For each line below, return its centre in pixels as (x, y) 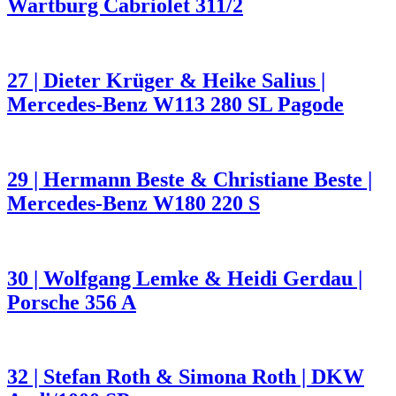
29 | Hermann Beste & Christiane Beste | (190, 179)
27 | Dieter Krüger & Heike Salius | (166, 80)
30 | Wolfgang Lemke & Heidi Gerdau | (185, 278)
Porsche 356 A (72, 302)
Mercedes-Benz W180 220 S (133, 203)
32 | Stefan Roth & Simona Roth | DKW (186, 377)
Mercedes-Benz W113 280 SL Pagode (175, 104)
